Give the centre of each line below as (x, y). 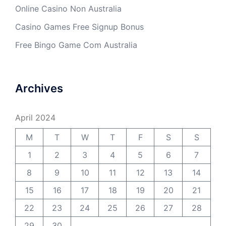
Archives (39, 89)
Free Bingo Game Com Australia (76, 45)
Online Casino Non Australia (68, 9)
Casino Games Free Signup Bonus (79, 27)
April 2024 (35, 118)
